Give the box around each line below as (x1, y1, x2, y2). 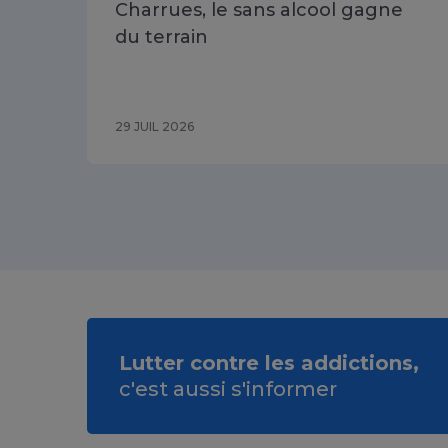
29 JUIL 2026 (115, 119, 194, 135)
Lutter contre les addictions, (119, 351, 419, 376)
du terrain (115, 26, 208, 49)
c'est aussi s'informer (119, 377, 337, 402)
